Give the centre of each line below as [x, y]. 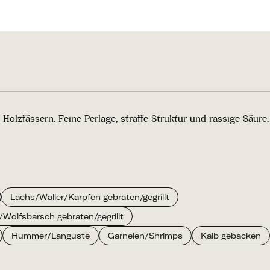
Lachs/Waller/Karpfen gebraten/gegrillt [90, 197]
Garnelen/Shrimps [145, 236]
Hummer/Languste [51, 236]
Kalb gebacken [231, 236]
